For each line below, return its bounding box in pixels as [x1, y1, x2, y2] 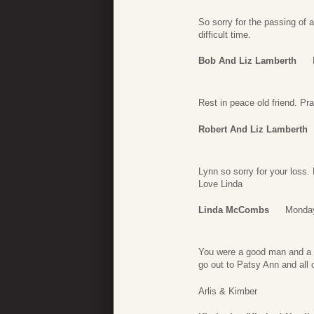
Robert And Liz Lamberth [198, 123, 308, 135]
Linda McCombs [198, 205, 269, 216]
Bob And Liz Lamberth [198, 55, 296, 67]
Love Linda [198, 178, 243, 189]
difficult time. [198, 29, 251, 40]
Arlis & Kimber [198, 285, 257, 296]
